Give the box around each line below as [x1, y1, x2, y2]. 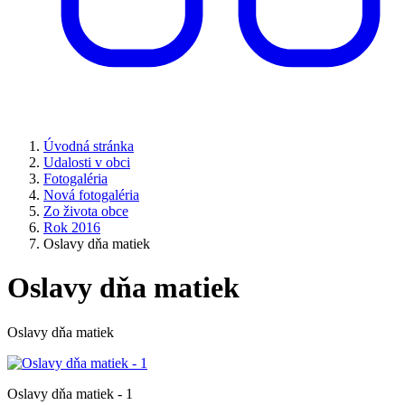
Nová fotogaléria [43, 187, 139, 202]
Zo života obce [43, 203, 128, 219]
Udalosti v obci [43, 155, 130, 170]
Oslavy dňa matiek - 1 [7, 385, 133, 401]
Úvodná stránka [43, 138, 134, 154]
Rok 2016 [43, 220, 100, 235]
